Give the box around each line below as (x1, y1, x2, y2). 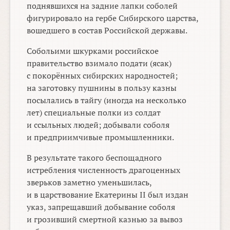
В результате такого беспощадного (27, 152, 162, 164)
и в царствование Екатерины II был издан (27, 189, 189, 201)
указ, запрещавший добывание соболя (27, 201, 176, 213)
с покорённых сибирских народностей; (27, 70, 178, 82)
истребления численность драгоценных (27, 164, 181, 176)
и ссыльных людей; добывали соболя (27, 119, 170, 131)
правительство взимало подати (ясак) (27, 57, 172, 69)
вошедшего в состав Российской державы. (27, 25, 188, 36)
